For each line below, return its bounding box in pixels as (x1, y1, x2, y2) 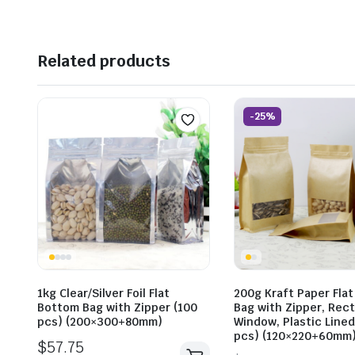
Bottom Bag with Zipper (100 (37, 300, 197, 315)
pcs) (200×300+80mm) (37, 315, 162, 330)
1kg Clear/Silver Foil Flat (37, 286, 170, 301)
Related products (37, 51, 170, 72)
